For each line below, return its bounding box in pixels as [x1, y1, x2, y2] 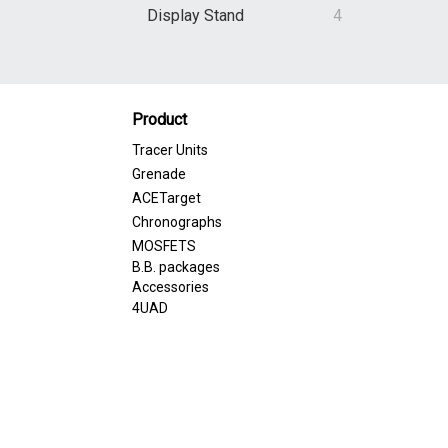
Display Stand [147, 6, 244, 26]
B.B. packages [132, 259, 220, 276]
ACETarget [132, 190, 201, 207]
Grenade [132, 166, 186, 183]
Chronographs [132, 214, 222, 231]
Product [132, 110, 187, 130]
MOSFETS [132, 238, 196, 255]
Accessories [132, 279, 209, 296]
